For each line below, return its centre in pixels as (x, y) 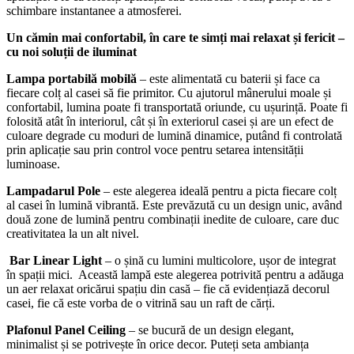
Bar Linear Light (56, 261)
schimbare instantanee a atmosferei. (94, 11)
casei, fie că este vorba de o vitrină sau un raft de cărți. (141, 303)
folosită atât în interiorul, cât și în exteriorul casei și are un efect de (170, 122)
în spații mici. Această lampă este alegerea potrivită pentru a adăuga (175, 275)
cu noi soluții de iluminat (72, 52)
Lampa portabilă (52, 79)
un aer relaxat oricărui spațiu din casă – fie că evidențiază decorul (168, 289)
